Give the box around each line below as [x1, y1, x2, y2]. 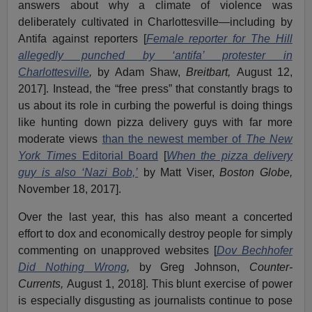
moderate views [18, 132, 102, 145]
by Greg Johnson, [139, 260, 249, 273]
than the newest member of [102, 132, 246, 145]
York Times [18, 149, 82, 162]
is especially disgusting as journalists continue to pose [18, 294, 292, 306]
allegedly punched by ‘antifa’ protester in [18, 49, 292, 61]
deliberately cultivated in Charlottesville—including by [18, 15, 292, 28]
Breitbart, [186, 65, 237, 78]
